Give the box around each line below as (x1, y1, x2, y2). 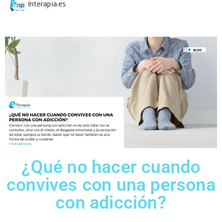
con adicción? (55, 192, 166, 213)
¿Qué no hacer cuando (21, 156, 201, 177)
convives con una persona (6, 174, 216, 195)
